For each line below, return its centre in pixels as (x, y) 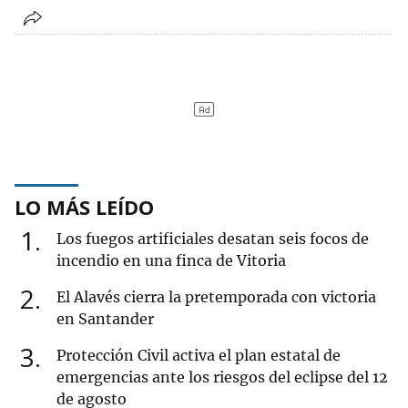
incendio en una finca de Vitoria (171, 261)
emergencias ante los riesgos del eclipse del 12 (222, 377)
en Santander (105, 319)
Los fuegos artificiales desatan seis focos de (213, 239)
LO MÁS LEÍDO (84, 207)
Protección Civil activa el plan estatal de (199, 356)
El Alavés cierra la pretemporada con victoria (216, 297)
